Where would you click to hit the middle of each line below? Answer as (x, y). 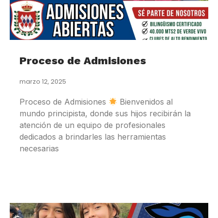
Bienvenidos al (145, 102)
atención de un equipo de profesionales (92, 125)
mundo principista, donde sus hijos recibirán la (105, 114)
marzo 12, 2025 (43, 82)
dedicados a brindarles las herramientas (93, 137)
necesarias (39, 149)
